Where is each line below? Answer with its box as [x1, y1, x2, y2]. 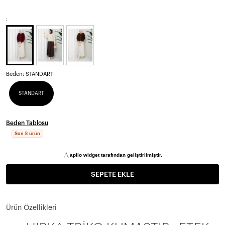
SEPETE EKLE [91, 171, 134, 178]
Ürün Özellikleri [6, 204, 57, 211]
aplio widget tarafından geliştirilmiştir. [69, 152, 162, 158]
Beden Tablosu [6, 120, 48, 126]
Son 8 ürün [14, 131, 40, 136]
